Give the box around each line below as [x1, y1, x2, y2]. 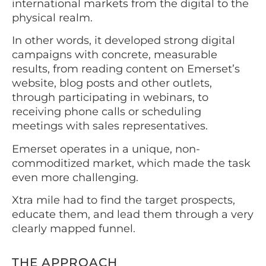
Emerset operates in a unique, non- [12, 142, 200, 156]
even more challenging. [12, 170, 141, 184]
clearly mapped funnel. [12, 222, 135, 236]
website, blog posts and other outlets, [12, 77, 212, 90]
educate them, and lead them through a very [12, 208, 254, 221]
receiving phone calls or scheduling [12, 105, 201, 119]
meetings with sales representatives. [12, 119, 211, 133]
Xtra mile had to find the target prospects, [12, 194, 235, 207]
